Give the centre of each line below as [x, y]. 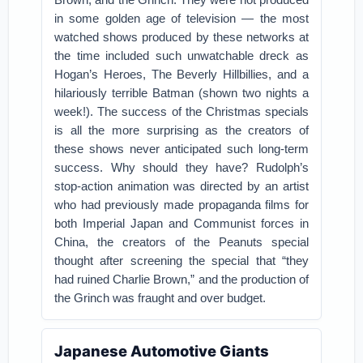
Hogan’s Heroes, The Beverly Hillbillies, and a [181, 74]
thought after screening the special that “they [181, 261]
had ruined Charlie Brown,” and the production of [181, 279]
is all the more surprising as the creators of [181, 130]
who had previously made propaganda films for [181, 205]
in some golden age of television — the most [181, 18]
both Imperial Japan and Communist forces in [181, 223]
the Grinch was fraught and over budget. [160, 298]
